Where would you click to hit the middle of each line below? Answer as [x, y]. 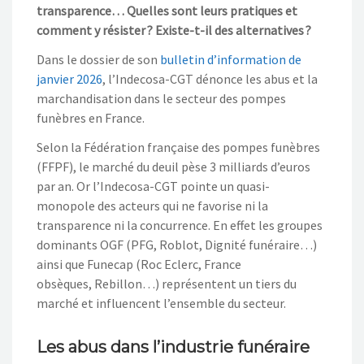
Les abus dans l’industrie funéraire [173, 347]
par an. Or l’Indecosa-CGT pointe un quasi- [153, 186]
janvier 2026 [69, 78]
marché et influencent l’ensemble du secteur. [161, 303]
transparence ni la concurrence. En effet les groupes [180, 225]
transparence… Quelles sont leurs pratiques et [167, 10]
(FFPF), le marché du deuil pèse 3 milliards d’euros [173, 166]
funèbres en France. [91, 117]
